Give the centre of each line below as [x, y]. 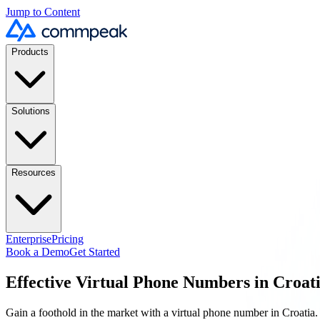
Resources [34, 173]
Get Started [95, 251]
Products [30, 52]
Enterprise [29, 239]
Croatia [299, 312]
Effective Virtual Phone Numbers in [139, 282]
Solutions [31, 111]
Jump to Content [43, 12]
